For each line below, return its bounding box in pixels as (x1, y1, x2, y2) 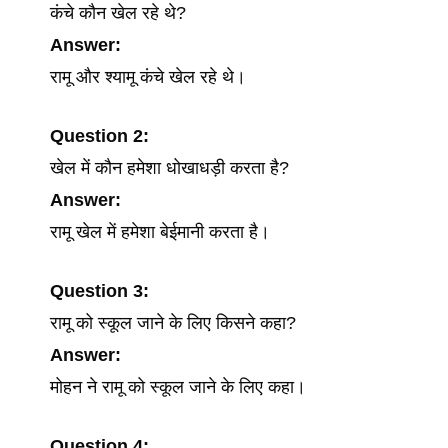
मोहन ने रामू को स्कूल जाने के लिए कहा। (50, 377, 306, 397)
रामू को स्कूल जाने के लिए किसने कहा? (50, 313, 296, 333)
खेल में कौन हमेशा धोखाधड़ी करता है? (50, 158, 289, 178)
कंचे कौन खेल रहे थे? (50, 3, 186, 23)
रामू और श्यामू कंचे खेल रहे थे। (50, 67, 246, 87)
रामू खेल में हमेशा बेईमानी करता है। (50, 222, 270, 242)
